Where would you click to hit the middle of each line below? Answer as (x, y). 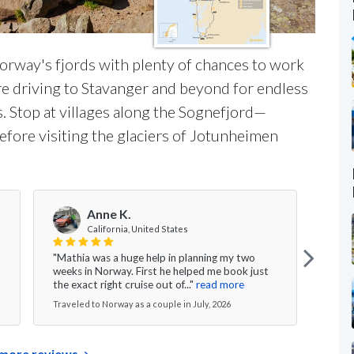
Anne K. (109, 214)
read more (220, 284)
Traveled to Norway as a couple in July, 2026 (142, 303)
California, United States (137, 228)
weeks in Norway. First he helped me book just (161, 271)
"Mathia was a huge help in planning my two (154, 257)
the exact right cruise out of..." (123, 284)
